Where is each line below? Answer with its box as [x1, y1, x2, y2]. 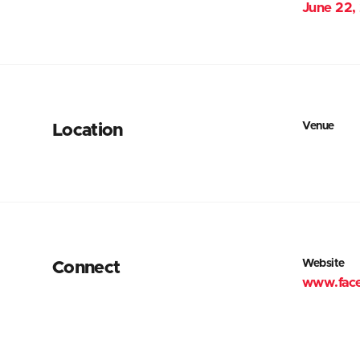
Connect [52, 260, 121, 277]
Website [302, 258, 346, 269]
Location [52, 122, 123, 140]
